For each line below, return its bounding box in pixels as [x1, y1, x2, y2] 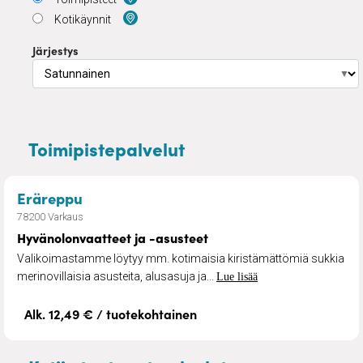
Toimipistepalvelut [28, 135, 185, 161]
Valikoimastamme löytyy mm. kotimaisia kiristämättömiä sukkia [17, 251, 344, 265]
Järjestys [32, 41, 79, 58]
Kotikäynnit [54, 12, 111, 26]
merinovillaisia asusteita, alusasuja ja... [17, 269, 216, 283]
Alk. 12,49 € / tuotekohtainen [24, 304, 197, 322]
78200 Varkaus [17, 210, 83, 223]
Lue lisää [216, 270, 258, 283]
